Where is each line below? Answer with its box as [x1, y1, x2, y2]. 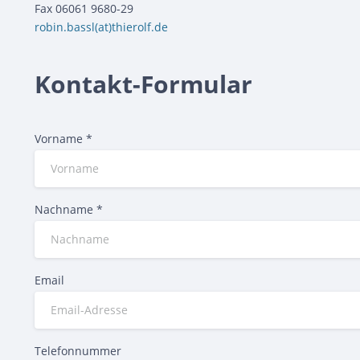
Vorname [35, 130, 86, 146]
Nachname [35, 201, 96, 217]
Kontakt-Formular [35, 67, 252, 100]
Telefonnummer [35, 342, 121, 358]
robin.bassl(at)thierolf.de [35, 19, 168, 35]
